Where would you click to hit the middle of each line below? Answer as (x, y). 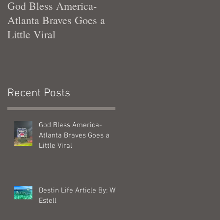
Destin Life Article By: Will (80, 190)
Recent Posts (39, 93)
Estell (48, 201)
